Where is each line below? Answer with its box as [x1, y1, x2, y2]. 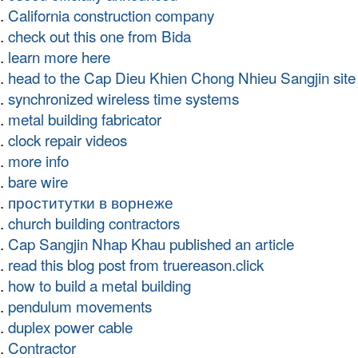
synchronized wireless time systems [8, 87, 239, 109]
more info [8, 149, 69, 172]
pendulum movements [8, 295, 152, 317]
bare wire [8, 170, 68, 193]
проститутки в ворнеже [8, 191, 173, 213]
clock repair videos [8, 129, 127, 151]
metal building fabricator [8, 108, 161, 130]
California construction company [8, 4, 214, 26]
